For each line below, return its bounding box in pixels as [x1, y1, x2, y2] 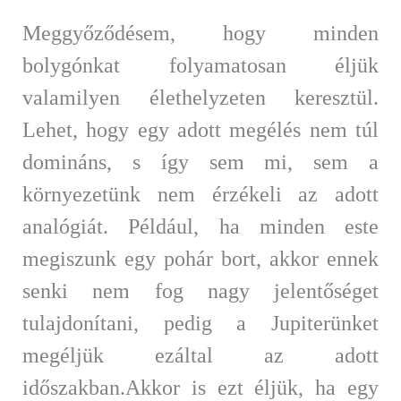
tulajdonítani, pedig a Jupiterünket [22, 311, 379, 335]
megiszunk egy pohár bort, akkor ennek [22, 246, 379, 270]
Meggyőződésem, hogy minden [22, 21, 379, 45]
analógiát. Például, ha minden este [22, 214, 379, 238]
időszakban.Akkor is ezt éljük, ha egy [22, 375, 379, 399]
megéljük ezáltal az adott [22, 343, 379, 367]
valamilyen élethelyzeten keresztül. [22, 85, 379, 109]
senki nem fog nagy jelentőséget [22, 278, 379, 303]
